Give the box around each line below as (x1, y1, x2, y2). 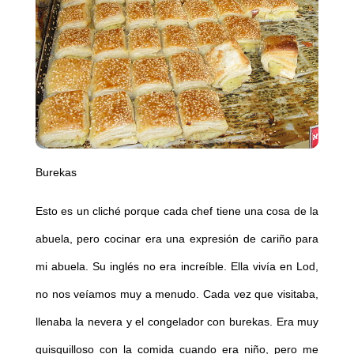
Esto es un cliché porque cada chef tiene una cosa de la (35, 204, 319, 217)
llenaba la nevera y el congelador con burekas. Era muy (35, 314, 319, 328)
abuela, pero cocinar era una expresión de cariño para (35, 232, 319, 245)
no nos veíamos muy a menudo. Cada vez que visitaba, (35, 287, 319, 300)
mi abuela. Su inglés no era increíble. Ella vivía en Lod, (35, 259, 319, 273)
